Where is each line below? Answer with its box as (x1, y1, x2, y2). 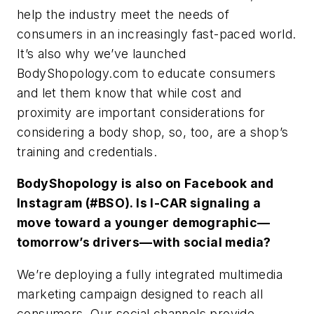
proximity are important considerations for (17, 104, 266, 120)
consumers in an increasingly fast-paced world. (17, 26, 296, 41)
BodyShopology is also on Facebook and (17, 176, 274, 191)
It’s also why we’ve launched (17, 46, 186, 61)
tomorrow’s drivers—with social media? (17, 235, 271, 250)
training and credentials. (17, 144, 161, 159)
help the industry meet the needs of (17, 6, 229, 22)
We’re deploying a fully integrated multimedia (17, 266, 282, 282)
